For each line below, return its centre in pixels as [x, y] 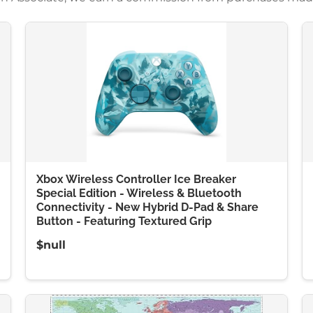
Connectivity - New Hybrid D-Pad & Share [147, 207]
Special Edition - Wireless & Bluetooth [139, 193]
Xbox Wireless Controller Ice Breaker [136, 179]
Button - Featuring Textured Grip [124, 221]
